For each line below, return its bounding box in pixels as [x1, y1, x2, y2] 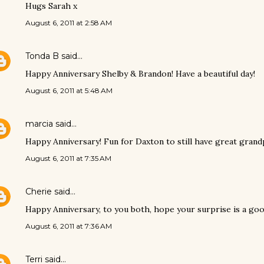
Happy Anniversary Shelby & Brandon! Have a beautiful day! [25, 68, 255, 79]
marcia [25, 118, 53, 129]
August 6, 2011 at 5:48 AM [25, 86, 113, 95]
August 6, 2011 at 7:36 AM [25, 222, 112, 230]
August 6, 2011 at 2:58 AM [25, 18, 112, 27]
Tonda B [25, 51, 59, 61]
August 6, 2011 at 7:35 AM [25, 154, 111, 163]
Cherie [25, 186, 52, 197]
